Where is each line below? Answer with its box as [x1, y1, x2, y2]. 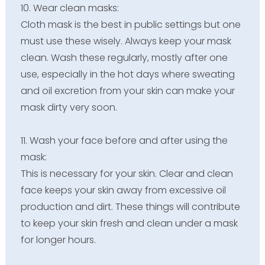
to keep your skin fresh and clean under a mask [20, 216, 238, 230]
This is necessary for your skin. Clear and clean [20, 166, 233, 180]
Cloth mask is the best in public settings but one [20, 17, 241, 31]
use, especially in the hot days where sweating [20, 67, 235, 81]
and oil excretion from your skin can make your [20, 83, 235, 98]
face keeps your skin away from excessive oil [20, 183, 226, 197]
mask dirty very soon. [20, 100, 117, 114]
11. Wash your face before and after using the [20, 133, 228, 147]
